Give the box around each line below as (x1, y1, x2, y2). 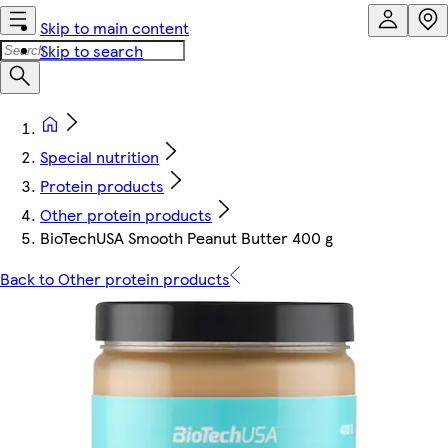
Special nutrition (40, 145, 159, 168)
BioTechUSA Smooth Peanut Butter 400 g (40, 226, 333, 249)
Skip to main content (40, 16, 189, 39)
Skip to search (40, 39, 143, 62)
